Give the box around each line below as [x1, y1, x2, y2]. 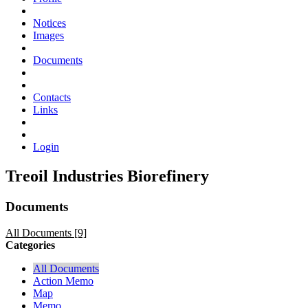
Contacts [33, 91, 71, 103]
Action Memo [33, 275, 93, 287]
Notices [33, 16, 66, 29]
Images [33, 29, 64, 41]
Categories [5, 239, 55, 252]
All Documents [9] [5, 227, 87, 239]
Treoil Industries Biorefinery [5, 166, 209, 185]
